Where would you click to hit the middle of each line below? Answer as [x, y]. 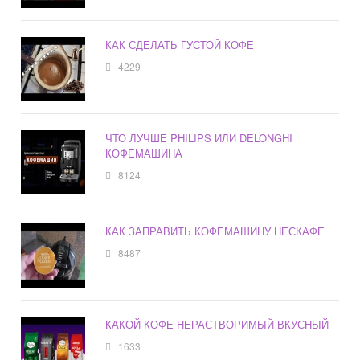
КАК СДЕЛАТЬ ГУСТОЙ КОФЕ [180, 45]
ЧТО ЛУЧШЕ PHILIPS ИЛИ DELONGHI [199, 138]
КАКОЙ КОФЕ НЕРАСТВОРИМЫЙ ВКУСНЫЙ [217, 325]
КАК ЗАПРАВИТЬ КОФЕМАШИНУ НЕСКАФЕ [215, 231]
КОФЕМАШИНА [144, 153]
